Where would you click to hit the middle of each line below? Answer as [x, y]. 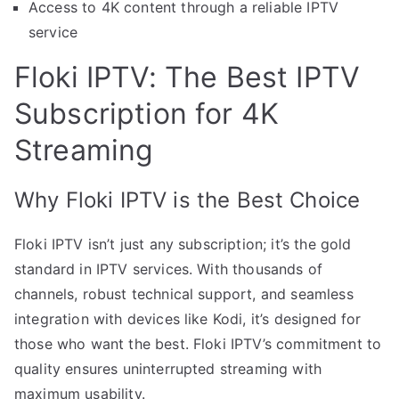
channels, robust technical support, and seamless [184, 294]
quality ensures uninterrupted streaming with [168, 369]
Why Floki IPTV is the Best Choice [187, 200]
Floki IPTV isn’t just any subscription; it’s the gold [183, 244]
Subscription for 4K [147, 114]
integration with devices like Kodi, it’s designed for [188, 319]
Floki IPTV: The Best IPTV [187, 77]
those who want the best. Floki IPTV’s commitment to [198, 344]
